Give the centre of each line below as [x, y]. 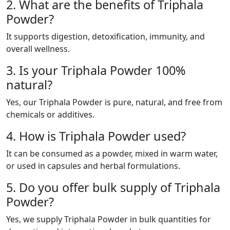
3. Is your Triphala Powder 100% [96, 71]
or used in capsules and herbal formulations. [93, 166]
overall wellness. [38, 49]
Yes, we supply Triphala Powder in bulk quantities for [109, 219]
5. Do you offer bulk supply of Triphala [113, 188]
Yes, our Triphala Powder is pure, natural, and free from [114, 102]
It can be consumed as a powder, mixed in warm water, [112, 154]
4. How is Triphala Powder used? [96, 136]
